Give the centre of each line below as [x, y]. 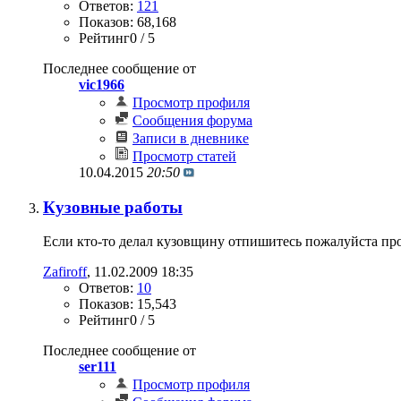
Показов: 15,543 [128, 304]
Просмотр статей [184, 156]
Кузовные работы [113, 207]
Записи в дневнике [191, 138]
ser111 [98, 367]
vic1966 [102, 84]
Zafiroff [65, 272]
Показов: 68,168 [128, 21]
